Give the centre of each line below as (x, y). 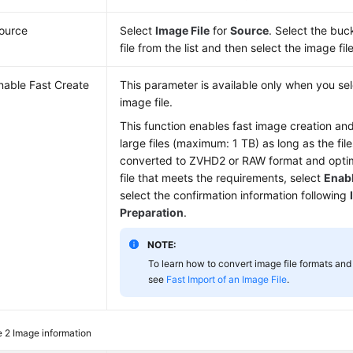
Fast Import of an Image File (227, 279)
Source (250, 30)
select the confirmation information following (235, 195)
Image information (52, 333)
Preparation (152, 212)
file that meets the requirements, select (222, 177)
